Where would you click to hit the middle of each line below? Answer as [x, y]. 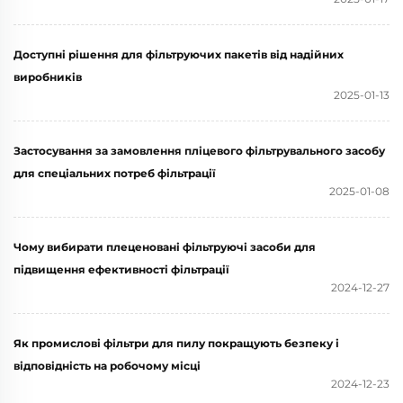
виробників [48, 76]
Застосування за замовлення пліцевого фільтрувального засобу [199, 150]
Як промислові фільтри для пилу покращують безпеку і [176, 343]
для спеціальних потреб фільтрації [115, 173]
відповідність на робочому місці [107, 365]
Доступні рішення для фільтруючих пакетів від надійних [179, 54]
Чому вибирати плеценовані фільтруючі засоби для [165, 246]
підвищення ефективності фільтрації [121, 269]
